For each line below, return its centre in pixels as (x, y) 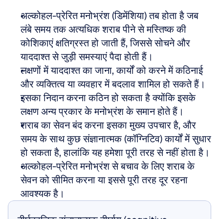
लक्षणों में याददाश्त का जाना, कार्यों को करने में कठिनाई (112, 70)
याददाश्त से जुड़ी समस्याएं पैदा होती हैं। (87, 57)
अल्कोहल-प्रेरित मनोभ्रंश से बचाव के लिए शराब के (108, 166)
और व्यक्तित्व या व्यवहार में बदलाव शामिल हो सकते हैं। (113, 84)
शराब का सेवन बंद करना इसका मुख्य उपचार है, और (108, 125)
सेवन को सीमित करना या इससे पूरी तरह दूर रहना (104, 180)
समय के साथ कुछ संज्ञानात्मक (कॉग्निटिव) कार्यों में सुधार (116, 139)
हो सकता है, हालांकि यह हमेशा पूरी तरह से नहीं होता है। (115, 153)
